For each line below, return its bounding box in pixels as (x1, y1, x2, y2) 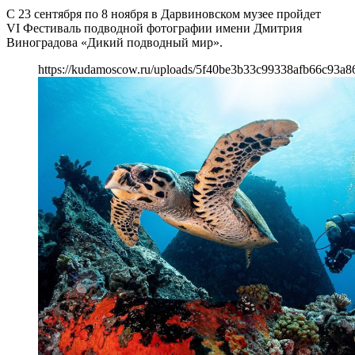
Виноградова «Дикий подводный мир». (6, 35, 223, 49)
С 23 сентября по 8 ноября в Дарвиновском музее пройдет (6, 6, 321, 21)
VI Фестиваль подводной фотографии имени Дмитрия (6, 21, 302, 35)
